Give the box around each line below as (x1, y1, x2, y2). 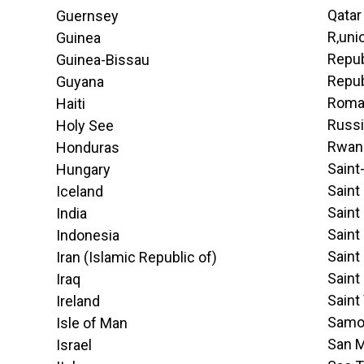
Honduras (55, 139, 119, 156)
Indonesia (55, 227, 119, 244)
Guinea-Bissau (55, 51, 149, 68)
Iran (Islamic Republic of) (55, 249, 217, 266)
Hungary (55, 161, 110, 178)
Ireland (55, 292, 100, 310)
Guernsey (55, 7, 119, 24)
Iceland (55, 183, 103, 200)
